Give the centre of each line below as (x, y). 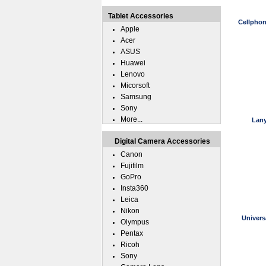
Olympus (135, 222)
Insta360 (134, 188)
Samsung (136, 97)
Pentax (132, 233)
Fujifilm (132, 166)
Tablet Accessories (141, 16)
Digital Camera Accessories (162, 141)
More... (132, 119)
